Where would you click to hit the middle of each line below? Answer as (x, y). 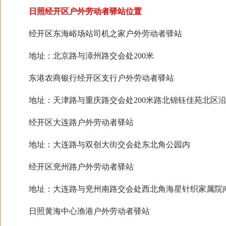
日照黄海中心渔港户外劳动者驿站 (81, 211)
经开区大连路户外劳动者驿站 (73, 122)
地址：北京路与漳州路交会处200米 (83, 56)
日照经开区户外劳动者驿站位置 (77, 11)
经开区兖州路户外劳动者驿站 (73, 167)
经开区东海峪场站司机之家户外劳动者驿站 (97, 34)
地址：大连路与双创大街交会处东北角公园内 (101, 145)
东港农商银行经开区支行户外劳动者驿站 (93, 78)
